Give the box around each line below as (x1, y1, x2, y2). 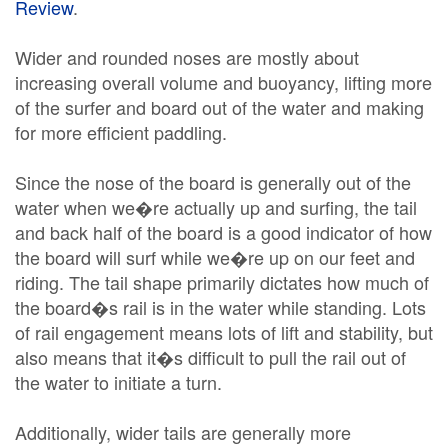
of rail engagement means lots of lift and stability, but (15, 319, 433, 345)
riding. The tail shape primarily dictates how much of (15, 269, 429, 295)
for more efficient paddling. (15, 119, 227, 145)
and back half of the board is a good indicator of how (15, 219, 432, 245)
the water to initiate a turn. (15, 369, 222, 395)
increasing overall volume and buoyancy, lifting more (15, 69, 432, 95)
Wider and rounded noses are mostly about (15, 44, 359, 70)
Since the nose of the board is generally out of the (15, 169, 411, 195)
